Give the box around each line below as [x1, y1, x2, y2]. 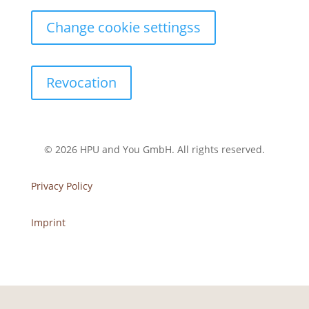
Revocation [46, 73, 117, 92]
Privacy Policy [30, 179, 92, 192]
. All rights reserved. [171, 143, 265, 156]
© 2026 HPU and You [43, 143, 143, 156]
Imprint [30, 216, 66, 229]
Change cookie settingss [46, 18, 201, 37]
